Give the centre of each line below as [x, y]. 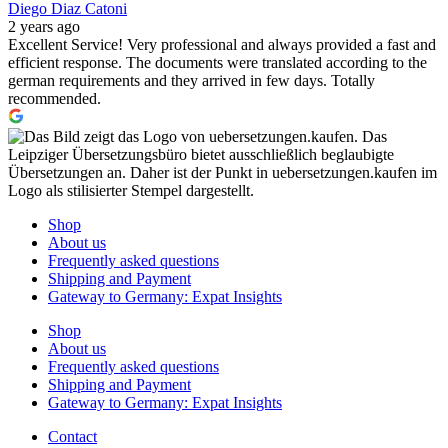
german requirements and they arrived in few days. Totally [191, 81]
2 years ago [44, 27]
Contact [72, 437]
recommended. [54, 99]
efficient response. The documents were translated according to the [217, 63]
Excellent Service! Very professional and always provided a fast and [222, 45]
